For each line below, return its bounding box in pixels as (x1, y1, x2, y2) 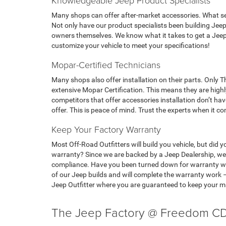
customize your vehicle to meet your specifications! (51, 41, 210, 50)
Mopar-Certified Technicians (51, 59, 160, 71)
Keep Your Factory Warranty (51, 123, 161, 136)
